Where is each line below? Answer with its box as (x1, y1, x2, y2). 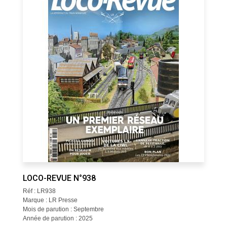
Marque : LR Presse (22, 197, 78, 204)
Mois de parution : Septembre (22, 206, 104, 213)
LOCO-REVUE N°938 (22, 173, 96, 183)
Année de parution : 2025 (22, 215, 93, 222)
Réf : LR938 (22, 187, 56, 195)
